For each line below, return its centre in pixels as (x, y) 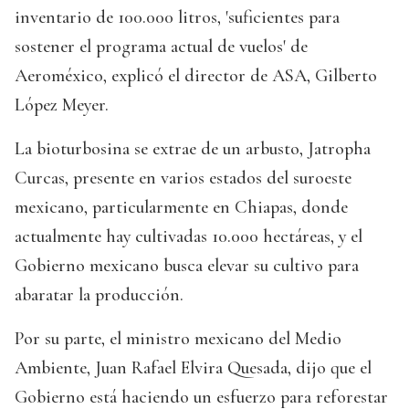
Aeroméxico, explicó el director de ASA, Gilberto (196, 76)
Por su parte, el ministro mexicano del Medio (178, 339)
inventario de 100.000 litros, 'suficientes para (177, 18)
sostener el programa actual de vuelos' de (161, 47)
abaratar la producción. (99, 295)
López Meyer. (62, 105)
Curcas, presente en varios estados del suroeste (183, 178)
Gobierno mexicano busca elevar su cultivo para (187, 266)
